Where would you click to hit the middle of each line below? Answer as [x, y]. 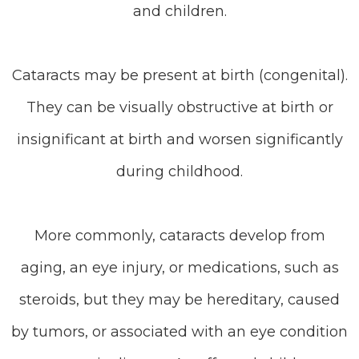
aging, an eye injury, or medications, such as [179, 268]
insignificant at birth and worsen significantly [179, 139]
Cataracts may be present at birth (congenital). [179, 75]
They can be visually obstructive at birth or [179, 107]
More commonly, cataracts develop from [179, 236]
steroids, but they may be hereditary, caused [179, 300]
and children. [179, 11]
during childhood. [179, 171]
